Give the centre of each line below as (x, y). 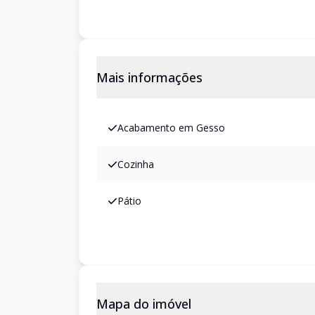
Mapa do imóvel (144, 304)
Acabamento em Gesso (171, 128)
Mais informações (149, 77)
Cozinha (136, 164)
